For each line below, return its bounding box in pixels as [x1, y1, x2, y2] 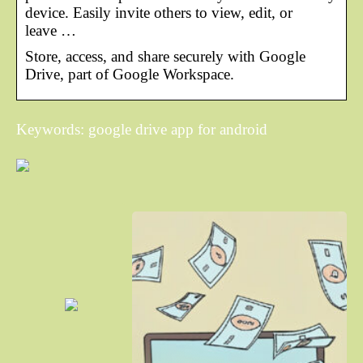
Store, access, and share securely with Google [25, 47, 305, 65]
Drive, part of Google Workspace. [25, 65, 234, 83]
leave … [25, 21, 76, 39]
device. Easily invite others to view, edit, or [25, 3, 293, 21]
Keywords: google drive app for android [16, 120, 267, 138]
